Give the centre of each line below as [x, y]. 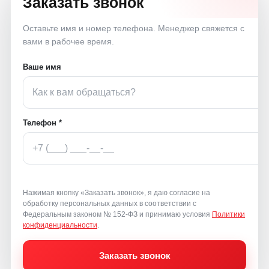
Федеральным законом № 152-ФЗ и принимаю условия [117, 214]
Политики [228, 214]
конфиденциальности [60, 225]
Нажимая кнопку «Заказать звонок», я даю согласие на [116, 192]
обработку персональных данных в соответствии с [110, 203]
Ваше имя [42, 67]
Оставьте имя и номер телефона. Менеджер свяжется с [134, 28]
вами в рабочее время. [68, 41]
